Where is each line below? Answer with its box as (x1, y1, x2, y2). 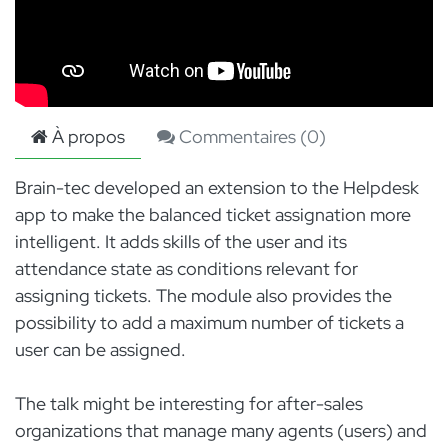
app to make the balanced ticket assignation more (15, 203, 411, 227)
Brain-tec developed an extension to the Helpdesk (15, 176, 419, 200)
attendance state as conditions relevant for (15, 257, 358, 281)
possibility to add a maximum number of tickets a (15, 311, 404, 335)
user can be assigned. (15, 338, 186, 362)
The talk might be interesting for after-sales (15, 392, 363, 416)
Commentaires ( (175, 125, 307, 149)
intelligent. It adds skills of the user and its (15, 230, 347, 254)
